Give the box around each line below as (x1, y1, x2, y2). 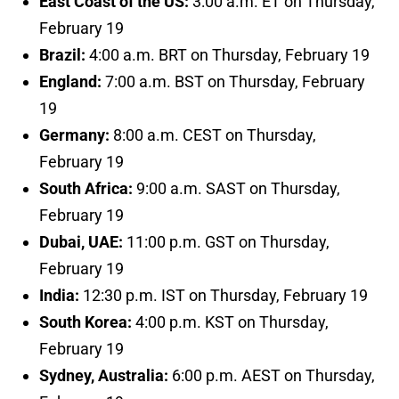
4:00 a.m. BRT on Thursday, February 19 (89, 45, 370, 65)
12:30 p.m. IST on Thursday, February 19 (83, 286, 368, 305)
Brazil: (39, 45, 89, 65)
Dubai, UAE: (39, 232, 126, 252)
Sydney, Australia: (39, 366, 172, 386)
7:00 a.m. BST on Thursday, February (105, 72, 365, 92)
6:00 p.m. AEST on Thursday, (172, 366, 375, 386)
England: (39, 72, 105, 92)
